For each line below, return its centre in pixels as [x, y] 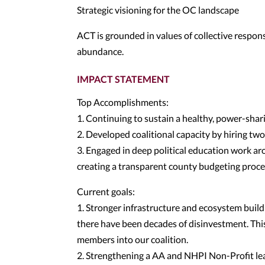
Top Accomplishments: [123, 102]
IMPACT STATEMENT [123, 79]
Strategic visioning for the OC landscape [158, 10]
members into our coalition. [132, 239]
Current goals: [106, 191]
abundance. [100, 51]
